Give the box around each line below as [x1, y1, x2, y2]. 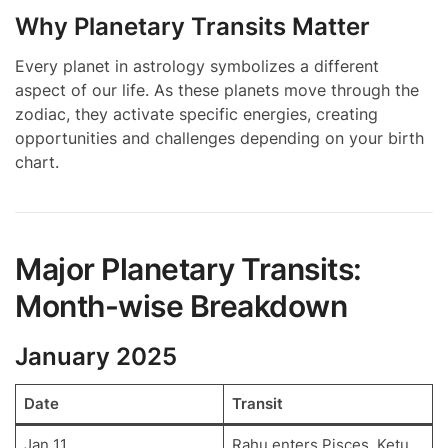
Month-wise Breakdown [15, 287, 347, 324]
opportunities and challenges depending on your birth [15, 127, 424, 148]
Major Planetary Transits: [15, 250, 362, 287]
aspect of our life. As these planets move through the [15, 79, 419, 100]
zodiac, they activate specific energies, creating [15, 103, 378, 124]
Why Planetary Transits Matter [15, 11, 370, 41]
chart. [15, 151, 59, 172]
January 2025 [15, 341, 177, 371]
